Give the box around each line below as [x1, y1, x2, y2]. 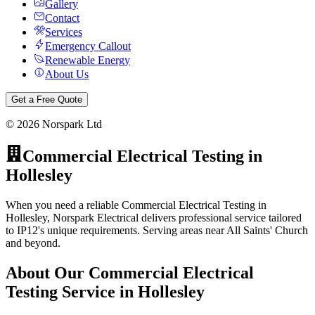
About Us [45, 68, 89, 80]
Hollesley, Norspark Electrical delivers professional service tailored [6, 211, 302, 224]
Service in [58, 282, 138, 301]
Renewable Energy [45, 54, 130, 66]
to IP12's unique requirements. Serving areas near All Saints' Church [6, 224, 308, 236]
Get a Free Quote [11, 94, 82, 105]
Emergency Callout [45, 40, 131, 52]
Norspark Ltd [39, 118, 102, 130]
